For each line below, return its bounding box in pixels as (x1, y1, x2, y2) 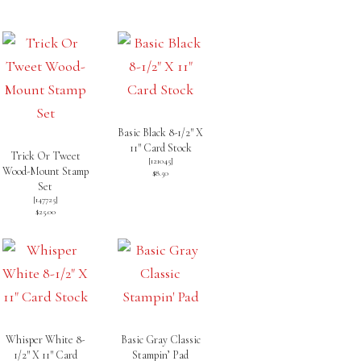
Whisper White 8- (6, 333, 85, 347)
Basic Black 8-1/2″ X (118, 126, 204, 140)
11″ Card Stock (129, 141, 192, 156)
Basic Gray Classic (120, 333, 201, 347)
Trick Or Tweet (10, 149, 81, 164)
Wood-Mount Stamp (2, 164, 89, 179)
